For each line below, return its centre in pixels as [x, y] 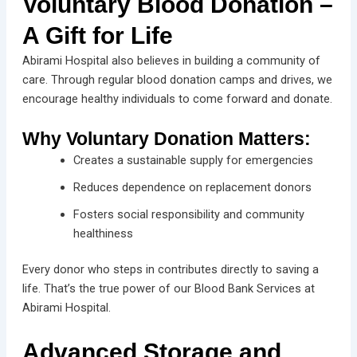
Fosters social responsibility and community [188, 214]
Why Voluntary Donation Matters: [166, 138]
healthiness [103, 233]
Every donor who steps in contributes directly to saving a [170, 270]
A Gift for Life [97, 36]
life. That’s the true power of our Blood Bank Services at [168, 289]
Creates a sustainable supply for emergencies [193, 160]
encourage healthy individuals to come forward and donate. [177, 99]
